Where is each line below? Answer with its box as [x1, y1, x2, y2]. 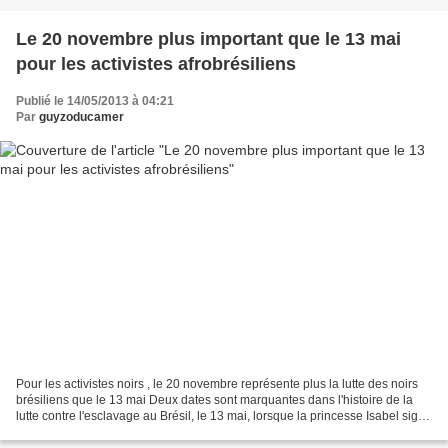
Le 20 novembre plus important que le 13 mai [16, 28, 401, 49]
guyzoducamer [39, 109, 124, 124]
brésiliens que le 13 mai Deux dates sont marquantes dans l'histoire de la [16, 393, 413, 408]
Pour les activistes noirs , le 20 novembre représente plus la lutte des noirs [16, 377, 418, 392]
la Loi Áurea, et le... [16, 425, 120, 440]
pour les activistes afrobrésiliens [16, 53, 296, 74]
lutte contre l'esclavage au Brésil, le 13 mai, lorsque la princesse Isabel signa [16, 409, 432, 424]
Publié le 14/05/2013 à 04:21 [16, 93, 174, 108]
